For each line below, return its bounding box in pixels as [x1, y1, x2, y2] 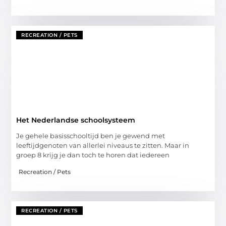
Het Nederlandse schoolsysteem [16, 116, 136, 125]
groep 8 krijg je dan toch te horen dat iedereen [16, 151, 170, 159]
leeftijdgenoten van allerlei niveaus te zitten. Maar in [16, 141, 190, 150]
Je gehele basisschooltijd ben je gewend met [16, 132, 165, 140]
